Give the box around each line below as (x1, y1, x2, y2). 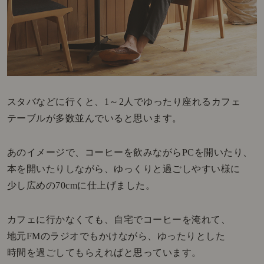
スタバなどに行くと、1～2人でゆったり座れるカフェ (6, 96, 241, 107)
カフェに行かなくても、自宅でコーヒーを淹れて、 (6, 214, 231, 225)
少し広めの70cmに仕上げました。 (6, 180, 156, 190)
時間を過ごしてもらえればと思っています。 (6, 247, 202, 258)
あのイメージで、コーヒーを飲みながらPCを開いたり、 (6, 147, 253, 157)
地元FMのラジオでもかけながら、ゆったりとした (6, 230, 226, 241)
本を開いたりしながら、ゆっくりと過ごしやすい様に (6, 163, 240, 174)
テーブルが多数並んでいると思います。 (6, 113, 182, 123)
